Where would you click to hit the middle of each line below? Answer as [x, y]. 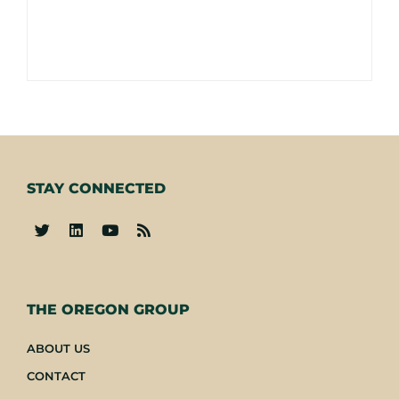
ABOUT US [58, 349]
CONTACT [56, 376]
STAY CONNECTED [96, 188]
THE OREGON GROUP [108, 310]
